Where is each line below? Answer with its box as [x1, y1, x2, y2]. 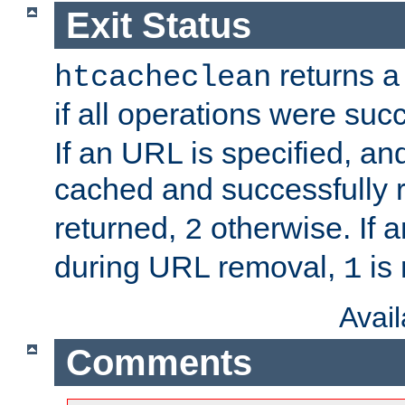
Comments [65, 342, 252, 382]
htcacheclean [54, 61, 271, 96]
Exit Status [65, 5, 251, 45]
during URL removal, [54, 250, 344, 285]
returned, [54, 211, 184, 246]
